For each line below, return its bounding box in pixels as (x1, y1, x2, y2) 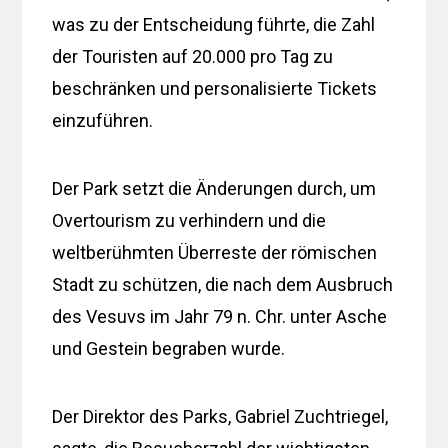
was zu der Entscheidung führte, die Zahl (52, 13, 376, 35)
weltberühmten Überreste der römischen (52, 241, 378, 263)
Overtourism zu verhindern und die (52, 209, 327, 231)
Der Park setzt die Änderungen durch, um (52, 177, 377, 199)
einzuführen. (52, 109, 154, 131)
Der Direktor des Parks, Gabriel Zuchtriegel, (52, 405, 389, 427)
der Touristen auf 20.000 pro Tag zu (52, 45, 334, 67)
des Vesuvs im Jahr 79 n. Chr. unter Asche (52, 305, 388, 327)
